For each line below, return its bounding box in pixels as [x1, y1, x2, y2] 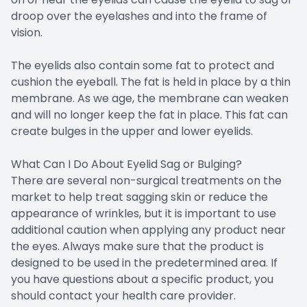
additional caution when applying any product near [11, 221, 286, 238]
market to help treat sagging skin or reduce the [11, 188, 268, 205]
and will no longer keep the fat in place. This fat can [11, 106, 288, 123]
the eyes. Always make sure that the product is [11, 238, 264, 254]
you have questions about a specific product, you [11, 271, 273, 287]
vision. [11, 24, 42, 40]
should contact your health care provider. [11, 287, 236, 304]
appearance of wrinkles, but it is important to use [11, 205, 276, 221]
